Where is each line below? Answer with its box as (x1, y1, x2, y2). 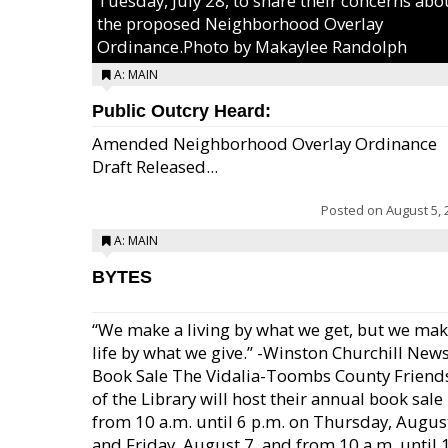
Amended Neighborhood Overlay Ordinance (92, 132, 437, 155)
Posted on (321, 201, 386, 219)
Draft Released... (92, 155, 218, 178)
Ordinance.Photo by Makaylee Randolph (97, 35, 407, 58)
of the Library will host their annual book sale (92, 387, 443, 410)
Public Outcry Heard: (92, 101, 271, 121)
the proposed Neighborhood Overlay (97, 12, 383, 35)
